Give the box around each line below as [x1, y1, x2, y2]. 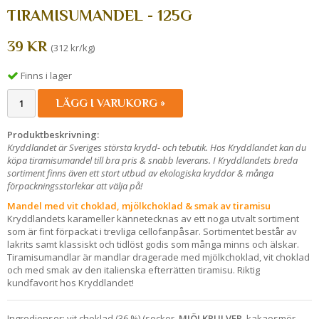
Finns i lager [21, 68, 72, 82]
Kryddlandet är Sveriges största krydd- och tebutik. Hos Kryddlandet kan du [7, 140, 306, 154]
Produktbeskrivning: [7, 127, 99, 141]
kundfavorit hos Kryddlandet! [7, 276, 134, 289]
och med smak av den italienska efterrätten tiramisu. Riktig [7, 263, 260, 276]
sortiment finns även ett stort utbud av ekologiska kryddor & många [7, 166, 273, 179]
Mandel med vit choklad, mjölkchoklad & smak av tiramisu [7, 199, 271, 212]
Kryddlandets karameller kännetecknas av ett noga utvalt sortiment [7, 211, 299, 225]
